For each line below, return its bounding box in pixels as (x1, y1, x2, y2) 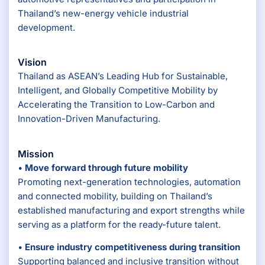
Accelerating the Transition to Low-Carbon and (18, 99, 215, 111)
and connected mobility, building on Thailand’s (18, 190, 212, 202)
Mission (18, 147, 54, 160)
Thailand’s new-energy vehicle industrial (18, 8, 189, 20)
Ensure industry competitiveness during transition (25, 241, 240, 253)
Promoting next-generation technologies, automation (18, 176, 241, 188)
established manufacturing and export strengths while (18, 204, 245, 216)
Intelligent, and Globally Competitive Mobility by (18, 85, 218, 96)
